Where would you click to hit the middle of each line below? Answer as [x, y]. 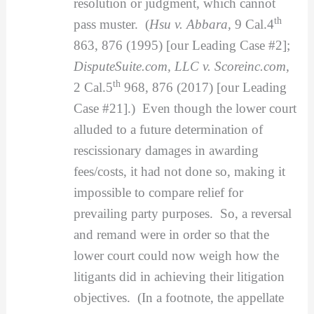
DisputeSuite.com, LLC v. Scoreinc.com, [181, 66]
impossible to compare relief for [158, 192]
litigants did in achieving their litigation [179, 276]
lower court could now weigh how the [176, 255]
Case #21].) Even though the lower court [185, 108]
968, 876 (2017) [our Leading [203, 87]
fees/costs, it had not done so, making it [179, 171]
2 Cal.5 [93, 87]
